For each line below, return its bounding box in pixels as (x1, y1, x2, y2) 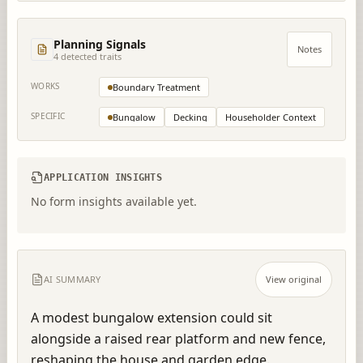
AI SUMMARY (44, 273, 101, 285)
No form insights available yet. (31, 194, 197, 209)
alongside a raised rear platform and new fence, (31, 330, 326, 348)
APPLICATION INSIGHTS (44, 172, 162, 183)
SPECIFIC (31, 110, 65, 122)
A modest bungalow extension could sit (31, 309, 272, 327)
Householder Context (225, 111, 316, 123)
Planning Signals (53, 36, 146, 52)
